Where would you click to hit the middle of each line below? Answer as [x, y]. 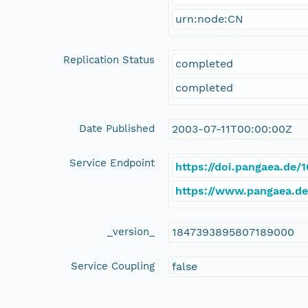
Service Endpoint [112, 163]
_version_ [131, 231]
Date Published [117, 128]
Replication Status [109, 59]
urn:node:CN [210, 19]
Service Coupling [113, 266]
